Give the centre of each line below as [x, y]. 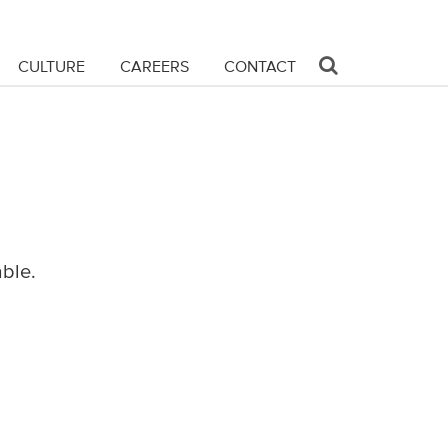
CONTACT [260, 66]
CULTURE [51, 66]
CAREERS [154, 66]
